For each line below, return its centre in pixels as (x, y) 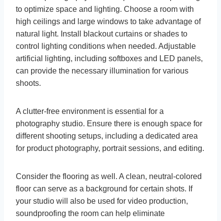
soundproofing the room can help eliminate (90, 214)
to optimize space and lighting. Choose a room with (105, 9)
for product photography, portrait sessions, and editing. (110, 148)
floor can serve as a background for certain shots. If (104, 189)
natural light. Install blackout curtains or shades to (102, 34)
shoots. (28, 83)
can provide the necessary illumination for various (102, 71)
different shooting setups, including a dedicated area (107, 136)
